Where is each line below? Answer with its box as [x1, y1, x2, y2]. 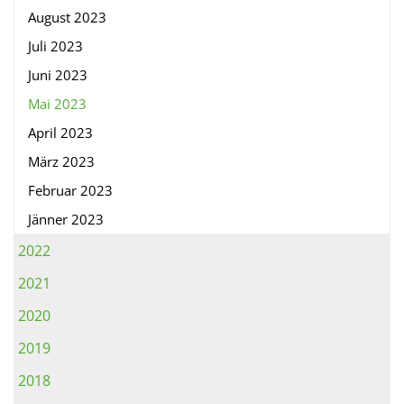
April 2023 [28, 124, 93, 142]
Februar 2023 [28, 181, 113, 200]
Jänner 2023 [28, 210, 104, 229]
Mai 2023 [28, 95, 87, 114]
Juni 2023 [28, 66, 87, 85]
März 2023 [28, 152, 95, 171]
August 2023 [28, 8, 106, 27]
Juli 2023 [28, 37, 83, 56]
